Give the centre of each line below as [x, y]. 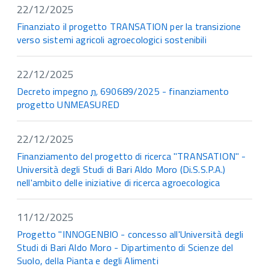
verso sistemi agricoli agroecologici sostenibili [112, 40]
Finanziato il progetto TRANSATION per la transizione [129, 27]
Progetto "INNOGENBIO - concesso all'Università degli [130, 234]
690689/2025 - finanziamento [163, 92]
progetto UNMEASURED [68, 105]
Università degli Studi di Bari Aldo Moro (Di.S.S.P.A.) [121, 170]
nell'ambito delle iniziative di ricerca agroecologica [119, 183]
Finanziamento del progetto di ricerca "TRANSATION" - [131, 156]
